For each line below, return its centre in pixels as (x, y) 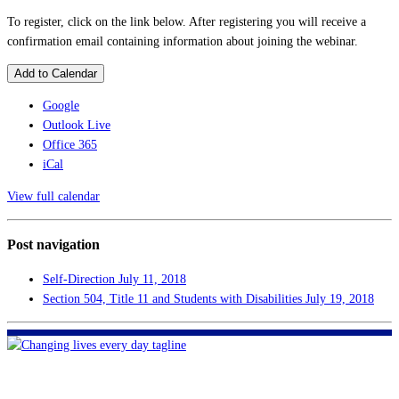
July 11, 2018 (152, 279)
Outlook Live (77, 126)
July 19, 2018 (340, 298)
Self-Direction (81, 279)
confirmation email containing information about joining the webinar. (183, 42)
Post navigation (53, 245)
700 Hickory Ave (199, 384)
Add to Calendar (56, 74)
